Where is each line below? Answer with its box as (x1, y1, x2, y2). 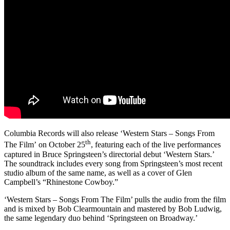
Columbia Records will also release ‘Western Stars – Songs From (4, 129, 215, 138)
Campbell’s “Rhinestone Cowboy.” (4, 177, 118, 186)
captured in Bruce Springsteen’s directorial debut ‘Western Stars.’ (4, 149, 214, 159)
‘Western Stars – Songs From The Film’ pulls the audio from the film (4, 195, 226, 204)
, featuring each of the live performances (91, 140, 221, 149)
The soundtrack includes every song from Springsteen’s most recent (4, 159, 222, 168)
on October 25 (39, 140, 85, 149)
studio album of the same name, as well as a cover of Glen (4, 168, 192, 177)
